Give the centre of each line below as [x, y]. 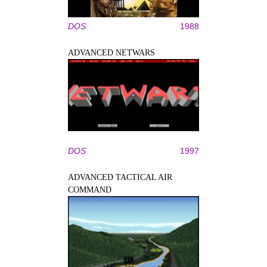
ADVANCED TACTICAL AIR [120, 177]
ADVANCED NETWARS [111, 53]
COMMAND [90, 190]
